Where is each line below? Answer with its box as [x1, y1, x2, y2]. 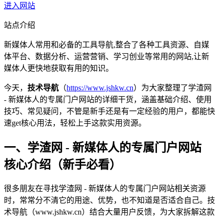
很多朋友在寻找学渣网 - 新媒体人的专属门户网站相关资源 [4, 184, 206, 193]
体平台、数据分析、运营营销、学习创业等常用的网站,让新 [4, 52, 209, 61]
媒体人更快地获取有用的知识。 [4, 64, 113, 72]
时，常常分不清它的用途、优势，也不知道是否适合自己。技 [4, 196, 215, 204]
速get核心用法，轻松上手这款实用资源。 [4, 118, 146, 127]
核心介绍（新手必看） [4, 158, 121, 171]
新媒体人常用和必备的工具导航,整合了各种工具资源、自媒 [4, 40, 209, 49]
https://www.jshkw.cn [66, 83, 133, 92]
